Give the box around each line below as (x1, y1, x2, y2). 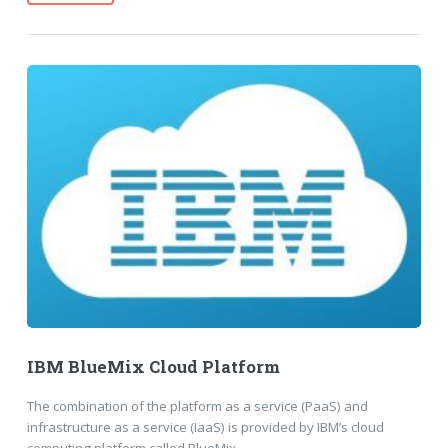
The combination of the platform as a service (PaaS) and (26, 397, 368, 416)
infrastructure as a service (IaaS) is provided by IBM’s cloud (26, 418, 384, 437)
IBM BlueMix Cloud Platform (26, 355, 280, 378)
